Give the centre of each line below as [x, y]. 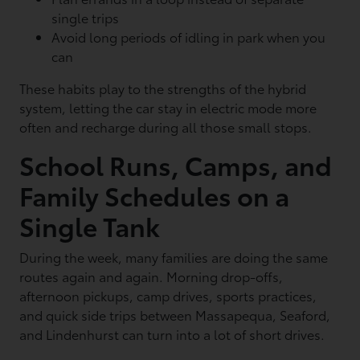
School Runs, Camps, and [176, 164]
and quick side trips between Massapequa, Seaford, [175, 315]
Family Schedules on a [155, 195]
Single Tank [90, 225]
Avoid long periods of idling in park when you [189, 37]
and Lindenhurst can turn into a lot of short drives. [172, 334]
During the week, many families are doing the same [174, 257]
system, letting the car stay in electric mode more [168, 107]
